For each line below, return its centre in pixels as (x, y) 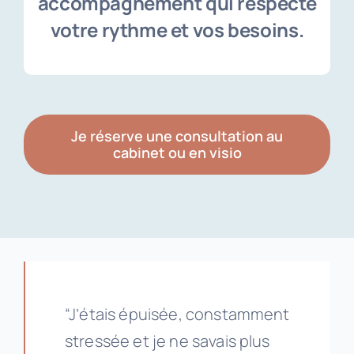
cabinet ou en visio (177, 153)
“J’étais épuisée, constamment (177, 314)
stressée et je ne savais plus (167, 341)
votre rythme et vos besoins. (177, 30)
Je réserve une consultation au (177, 136)
